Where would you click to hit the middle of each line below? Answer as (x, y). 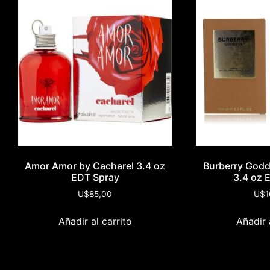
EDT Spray (95, 177)
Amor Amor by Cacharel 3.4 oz (95, 166)
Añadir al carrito (95, 221)
